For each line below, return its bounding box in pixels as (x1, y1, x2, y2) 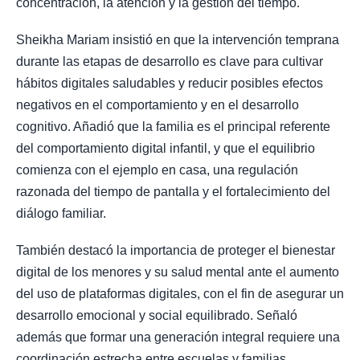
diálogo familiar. (16, 206, 106, 220)
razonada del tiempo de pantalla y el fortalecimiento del (16, 184, 330, 198)
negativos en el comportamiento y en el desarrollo (16, 97, 299, 112)
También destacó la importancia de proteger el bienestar (16, 243, 335, 258)
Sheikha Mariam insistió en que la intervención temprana (16, 32, 339, 47)
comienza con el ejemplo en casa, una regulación (16, 162, 298, 177)
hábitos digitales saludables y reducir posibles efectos (16, 76, 323, 90)
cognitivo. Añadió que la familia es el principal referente (16, 119, 330, 133)
